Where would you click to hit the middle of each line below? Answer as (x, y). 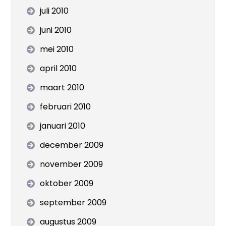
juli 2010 (54, 11)
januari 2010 (63, 126)
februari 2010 (66, 107)
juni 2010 (56, 30)
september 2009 (73, 203)
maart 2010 (62, 88)
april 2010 (59, 68)
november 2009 (72, 164)
